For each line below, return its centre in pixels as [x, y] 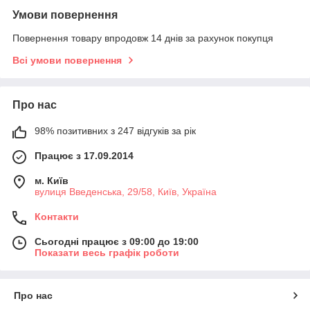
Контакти [57, 217]
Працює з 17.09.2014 [84, 156]
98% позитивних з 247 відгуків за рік [115, 131]
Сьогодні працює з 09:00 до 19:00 [117, 242]
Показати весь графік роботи [107, 253]
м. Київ [52, 181]
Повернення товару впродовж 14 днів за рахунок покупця [143, 38]
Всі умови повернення [67, 61]
